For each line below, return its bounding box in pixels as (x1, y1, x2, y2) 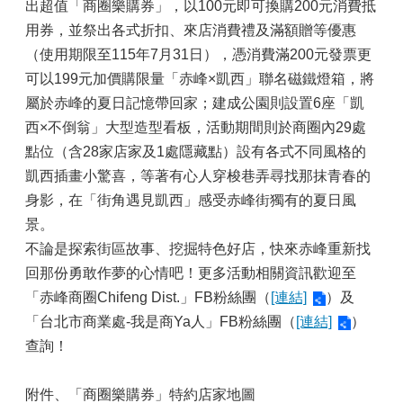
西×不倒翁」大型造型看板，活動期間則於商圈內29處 (25, 120, 366, 135)
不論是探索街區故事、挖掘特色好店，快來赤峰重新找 (25, 241, 371, 256)
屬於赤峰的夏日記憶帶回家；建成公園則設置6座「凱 (25, 95, 364, 111)
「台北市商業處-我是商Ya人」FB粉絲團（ (25, 314, 296, 329)
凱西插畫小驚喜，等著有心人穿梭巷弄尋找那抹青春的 (25, 168, 371, 184)
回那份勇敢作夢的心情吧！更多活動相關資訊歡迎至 (25, 265, 356, 281)
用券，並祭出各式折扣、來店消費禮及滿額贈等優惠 (25, 22, 356, 38)
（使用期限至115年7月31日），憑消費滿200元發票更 (25, 47, 372, 62)
